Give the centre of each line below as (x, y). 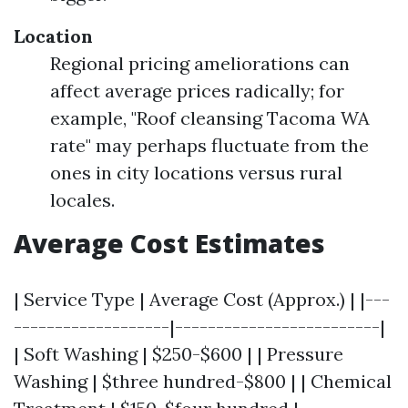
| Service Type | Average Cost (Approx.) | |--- (202, 299)
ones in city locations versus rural (196, 173)
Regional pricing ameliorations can (200, 63)
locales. (82, 200)
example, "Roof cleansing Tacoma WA (210, 118)
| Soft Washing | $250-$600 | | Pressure (178, 354)
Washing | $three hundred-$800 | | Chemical (203, 381)
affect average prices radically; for (197, 91)
